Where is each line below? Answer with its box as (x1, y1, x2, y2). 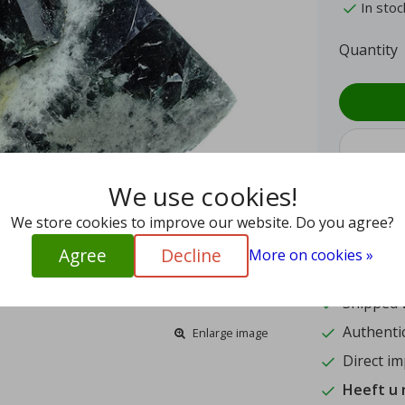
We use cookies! (108, 178, 297, 213)
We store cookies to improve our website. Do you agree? (11, 212, 394, 232)
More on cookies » (249, 245, 373, 266)
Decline (161, 242, 221, 268)
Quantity (339, 40, 398, 61)
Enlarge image (192, 325, 268, 342)
